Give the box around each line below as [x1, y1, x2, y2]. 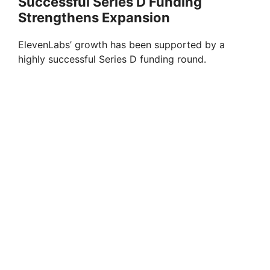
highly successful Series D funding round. [18, 52, 206, 65]
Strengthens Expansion [18, 9, 170, 25]
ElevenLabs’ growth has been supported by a [18, 38, 225, 51]
